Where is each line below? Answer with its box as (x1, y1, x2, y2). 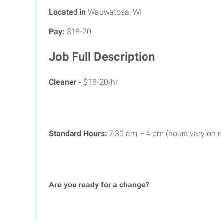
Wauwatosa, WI (86, 7, 142, 17)
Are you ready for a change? (49, 180, 149, 189)
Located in (49, 7, 86, 17)
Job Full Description (49, 50, 155, 64)
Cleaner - (49, 77, 83, 87)
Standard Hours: (49, 129, 109, 138)
